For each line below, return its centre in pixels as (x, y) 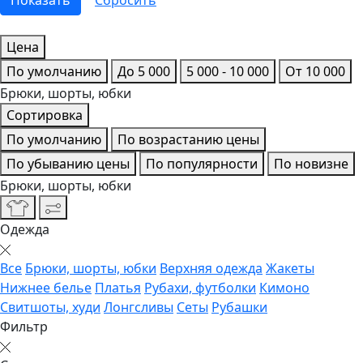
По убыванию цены (68, 163)
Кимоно (284, 287)
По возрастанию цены (188, 139)
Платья (118, 287)
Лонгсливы (139, 307)
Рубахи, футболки (200, 287)
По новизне (311, 163)
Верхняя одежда (211, 268)
